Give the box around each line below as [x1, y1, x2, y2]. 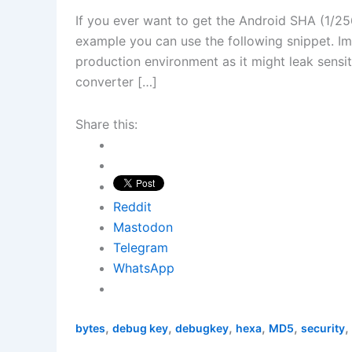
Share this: [75, 116, 137, 133]
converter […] [75, 74, 157, 90]
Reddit [113, 199, 152, 215]
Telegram [113, 240, 168, 256]
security [301, 321, 345, 335]
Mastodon [113, 219, 173, 236]
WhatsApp [113, 260, 174, 277]
